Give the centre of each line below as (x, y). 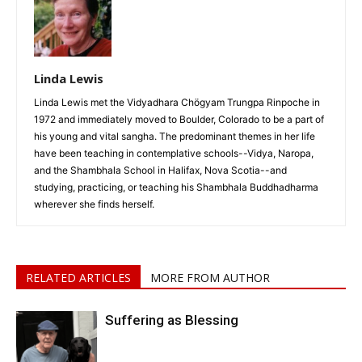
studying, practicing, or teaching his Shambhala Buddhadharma (176, 187)
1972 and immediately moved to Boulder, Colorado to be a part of (179, 120)
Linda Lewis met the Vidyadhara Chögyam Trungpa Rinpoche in (177, 103)
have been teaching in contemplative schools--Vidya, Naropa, (174, 154)
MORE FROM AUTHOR (210, 278)
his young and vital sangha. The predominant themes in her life (175, 137)
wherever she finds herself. (94, 204)
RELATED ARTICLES (78, 278)
